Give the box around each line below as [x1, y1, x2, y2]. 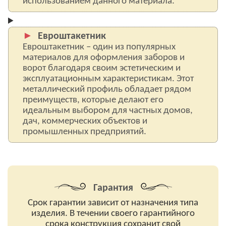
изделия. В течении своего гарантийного [31, 209, 195, 218]
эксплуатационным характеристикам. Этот [23, 74, 194, 84]
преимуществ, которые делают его [23, 95, 163, 105]
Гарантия [93, 183, 133, 193]
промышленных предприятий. [23, 127, 146, 137]
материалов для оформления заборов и [23, 53, 185, 63]
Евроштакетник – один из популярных [23, 42, 176, 52]
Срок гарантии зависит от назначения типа [28, 198, 198, 208]
